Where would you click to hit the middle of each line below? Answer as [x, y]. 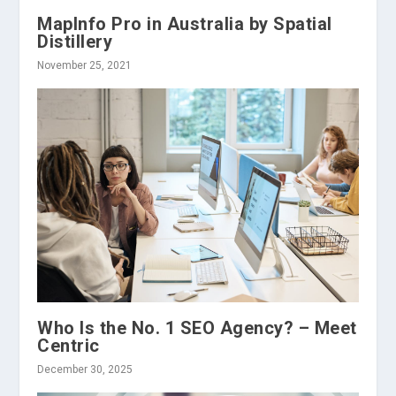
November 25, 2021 [85, 66]
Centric [69, 346]
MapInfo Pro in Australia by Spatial [185, 24]
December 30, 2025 [85, 370]
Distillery [75, 42]
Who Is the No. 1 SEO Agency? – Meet [197, 328]
